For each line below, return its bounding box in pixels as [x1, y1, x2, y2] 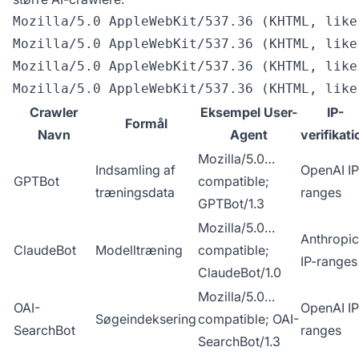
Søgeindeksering [95, 311, 196, 327]
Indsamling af [95, 162, 175, 178]
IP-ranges [301, 253, 357, 269]
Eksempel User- [200, 104, 297, 120]
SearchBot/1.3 [198, 333, 280, 349]
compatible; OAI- [198, 311, 299, 327]
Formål [124, 115, 167, 131]
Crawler [30, 104, 78, 120]
